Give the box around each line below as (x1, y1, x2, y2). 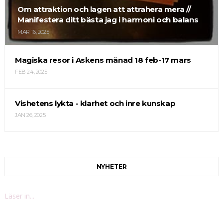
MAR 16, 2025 (17, 28, 49, 36)
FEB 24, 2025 (14, 68, 47, 76)
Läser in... (4, 191, 34, 201)
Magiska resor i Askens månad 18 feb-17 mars (14, 55, 191, 65)
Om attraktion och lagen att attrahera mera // (17, 4, 191, 14)
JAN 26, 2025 (14, 111, 46, 119)
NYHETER (96, 163, 127, 171)
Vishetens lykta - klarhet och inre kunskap (14, 99, 176, 109)
